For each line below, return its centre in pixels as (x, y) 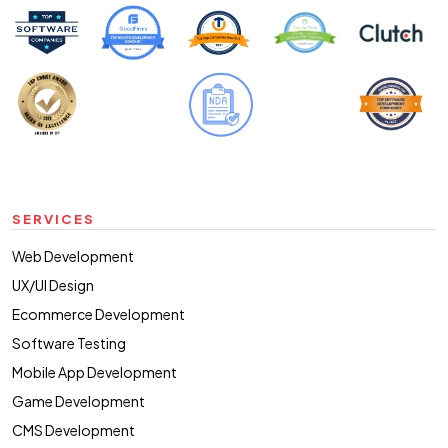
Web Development (73, 255)
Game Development (78, 400)
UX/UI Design (53, 284)
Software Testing (69, 342)
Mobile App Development (94, 371)
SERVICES (53, 218)
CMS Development (73, 429)
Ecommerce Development (98, 313)
